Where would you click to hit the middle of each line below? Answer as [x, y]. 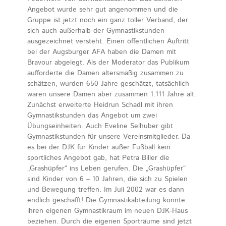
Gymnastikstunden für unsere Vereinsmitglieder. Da [109, 136]
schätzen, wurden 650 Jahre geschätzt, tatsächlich [108, 83]
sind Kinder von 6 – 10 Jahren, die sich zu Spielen [107, 179]
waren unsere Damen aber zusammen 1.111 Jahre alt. [112, 94]
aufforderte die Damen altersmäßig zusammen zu [105, 73]
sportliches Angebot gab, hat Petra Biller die [98, 158]
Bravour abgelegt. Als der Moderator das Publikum [108, 62]
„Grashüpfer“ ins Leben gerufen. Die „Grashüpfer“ [106, 168]
